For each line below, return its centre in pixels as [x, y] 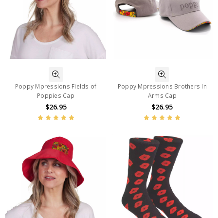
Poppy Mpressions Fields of [56, 86]
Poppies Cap [56, 95]
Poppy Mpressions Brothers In [162, 86]
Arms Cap [162, 95]
